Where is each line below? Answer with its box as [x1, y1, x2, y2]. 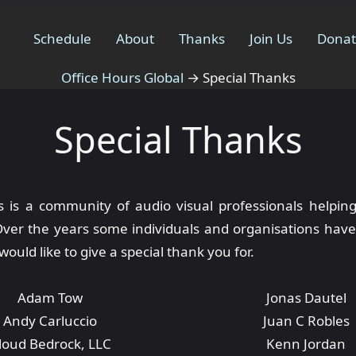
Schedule [33, 29, 91, 48]
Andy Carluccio [3, 311, 97, 330]
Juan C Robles [262, 311, 350, 330]
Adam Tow [17, 288, 83, 307]
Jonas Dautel [265, 288, 346, 307]
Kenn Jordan [266, 335, 346, 353]
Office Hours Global [60, 68, 184, 87]
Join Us [250, 29, 293, 48]
